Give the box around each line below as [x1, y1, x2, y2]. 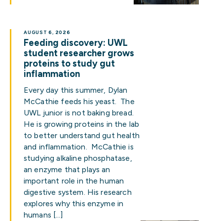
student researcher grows [24, 48, 134, 59]
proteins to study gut [24, 58, 115, 69]
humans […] [24, 210, 64, 220]
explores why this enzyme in [24, 199, 124, 208]
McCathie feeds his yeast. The [24, 97, 135, 106]
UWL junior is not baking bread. [24, 108, 134, 117]
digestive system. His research [24, 187, 132, 197]
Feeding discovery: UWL [24, 37, 128, 48]
